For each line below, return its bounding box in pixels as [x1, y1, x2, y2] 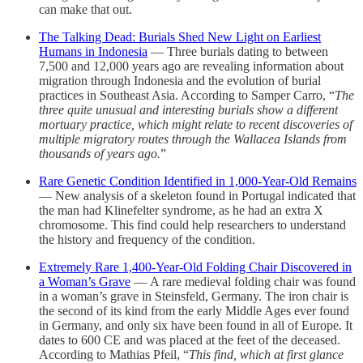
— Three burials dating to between [147, 44, 328, 58]
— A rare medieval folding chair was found [130, 274, 356, 288]
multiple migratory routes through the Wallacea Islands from [39, 131, 347, 146]
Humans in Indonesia [39, 44, 147, 58]
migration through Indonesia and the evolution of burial [39, 73, 321, 88]
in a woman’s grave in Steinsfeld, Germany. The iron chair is [39, 288, 348, 303]
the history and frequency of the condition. [39, 232, 255, 246]
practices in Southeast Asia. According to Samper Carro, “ [39, 88, 335, 102]
